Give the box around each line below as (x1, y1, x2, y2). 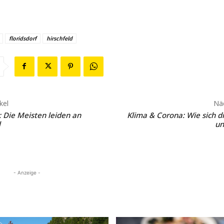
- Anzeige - (13, 169, 40, 175)
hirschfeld (46, 34, 72, 42)
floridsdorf (8, 34, 36, 42)
